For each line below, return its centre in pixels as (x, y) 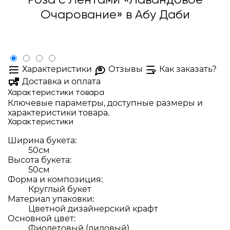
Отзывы (126, 69)
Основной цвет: (42, 218)
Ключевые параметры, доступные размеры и (105, 103)
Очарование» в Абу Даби (115, 15)
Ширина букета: (42, 140)
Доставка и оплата (61, 82)
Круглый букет (60, 189)
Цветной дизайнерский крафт (93, 209)
